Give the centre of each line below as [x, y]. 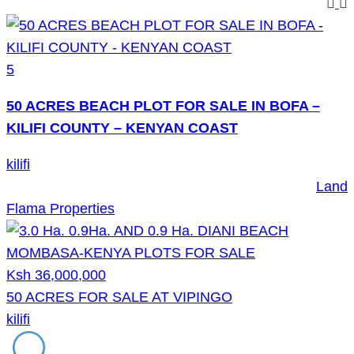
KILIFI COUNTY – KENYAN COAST [122, 128]
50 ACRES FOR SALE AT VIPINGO [119, 297]
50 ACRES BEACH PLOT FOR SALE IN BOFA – [163, 106]
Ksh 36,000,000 [56, 275]
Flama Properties [60, 209]
